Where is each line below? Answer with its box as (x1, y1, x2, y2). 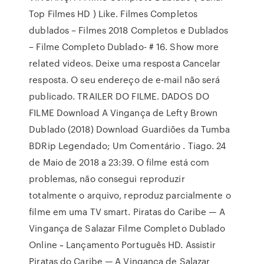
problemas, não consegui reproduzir (29, 172, 185, 185)
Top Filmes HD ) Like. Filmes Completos (29, 7, 198, 20)
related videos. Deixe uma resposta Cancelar (29, 57, 221, 70)
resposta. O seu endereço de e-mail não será (29, 73, 220, 86)
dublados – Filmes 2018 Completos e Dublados (29, 24, 229, 37)
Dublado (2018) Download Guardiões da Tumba (29, 123, 230, 136)
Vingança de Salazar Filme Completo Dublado (29, 222, 226, 235)
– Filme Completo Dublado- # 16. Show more (29, 40, 219, 53)
